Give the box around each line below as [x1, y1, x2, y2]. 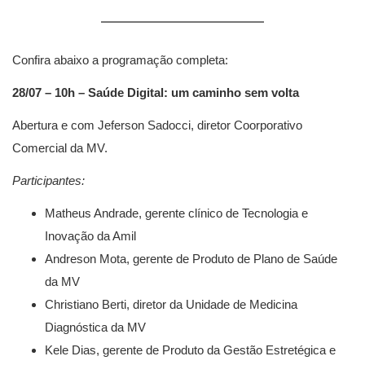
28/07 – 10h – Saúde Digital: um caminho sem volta [12, 86, 299, 99]
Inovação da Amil [45, 229, 136, 243]
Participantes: [12, 174, 85, 187]
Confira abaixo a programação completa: [12, 53, 228, 67]
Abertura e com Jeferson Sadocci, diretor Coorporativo [12, 118, 302, 132]
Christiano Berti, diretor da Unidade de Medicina [45, 297, 297, 311]
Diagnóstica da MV [45, 320, 146, 334]
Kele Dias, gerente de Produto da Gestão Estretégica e [45, 343, 336, 357]
